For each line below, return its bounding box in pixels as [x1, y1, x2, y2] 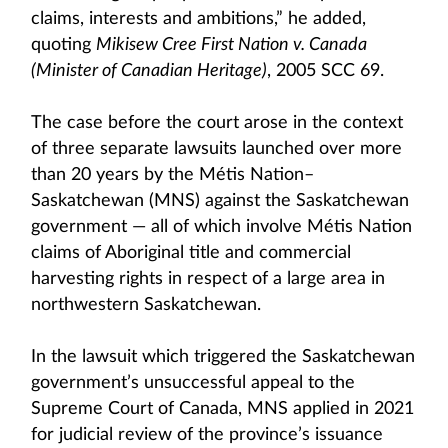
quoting [31, 36, 96, 54]
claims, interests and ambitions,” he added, [31, 10, 366, 28]
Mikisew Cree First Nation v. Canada [96, 36, 367, 54]
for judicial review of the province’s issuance [31, 426, 383, 444]
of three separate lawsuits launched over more [31, 140, 402, 158]
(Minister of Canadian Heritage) [31, 62, 267, 80]
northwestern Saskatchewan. [31, 296, 261, 314]
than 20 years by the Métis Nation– [31, 166, 314, 184]
